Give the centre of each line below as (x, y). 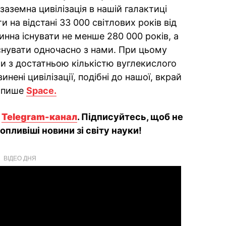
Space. (41, 91)
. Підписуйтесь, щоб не (130, 117)
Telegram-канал (39, 117)
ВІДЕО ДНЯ (20, 158)
